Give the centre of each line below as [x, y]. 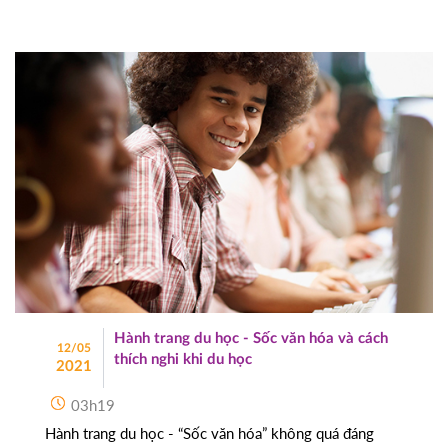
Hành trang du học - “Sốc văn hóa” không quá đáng [209, 433]
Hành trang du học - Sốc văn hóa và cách [251, 339]
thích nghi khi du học [183, 360]
